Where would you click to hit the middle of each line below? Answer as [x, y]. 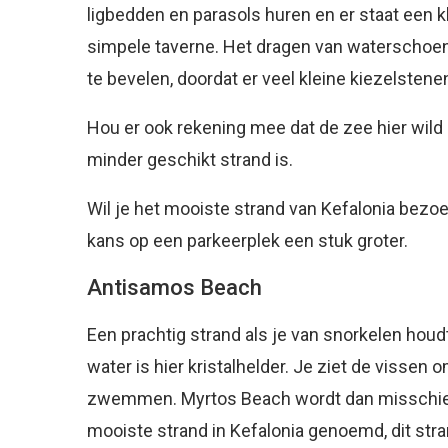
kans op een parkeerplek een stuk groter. [247, 240]
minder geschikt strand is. [190, 159]
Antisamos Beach [174, 287]
